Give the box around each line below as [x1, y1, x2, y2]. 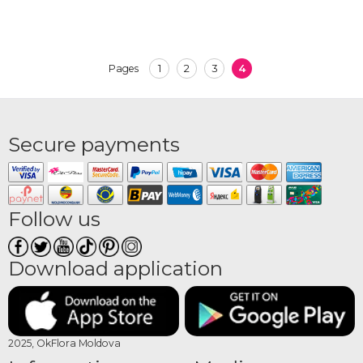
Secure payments [8, 132, 180, 157]
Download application [8, 256, 223, 281]
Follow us [8, 207, 100, 232]
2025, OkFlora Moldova [8, 337, 121, 350]
